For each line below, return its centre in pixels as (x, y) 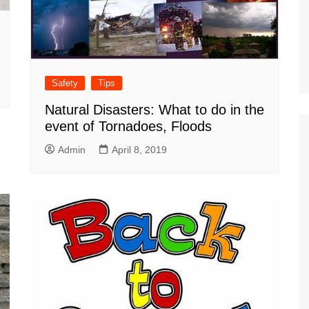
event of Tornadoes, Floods (128, 127)
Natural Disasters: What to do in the (154, 110)
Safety (65, 83)
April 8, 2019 (139, 150)
